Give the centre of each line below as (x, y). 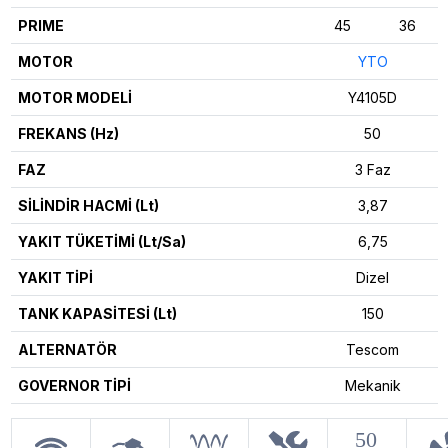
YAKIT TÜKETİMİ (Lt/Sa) (101, 241)
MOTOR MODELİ (74, 97)
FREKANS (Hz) (68, 133)
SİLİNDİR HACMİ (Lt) (88, 205)
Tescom (372, 349)
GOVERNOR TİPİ (74, 385)
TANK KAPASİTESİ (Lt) (97, 313)
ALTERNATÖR (67, 349)
